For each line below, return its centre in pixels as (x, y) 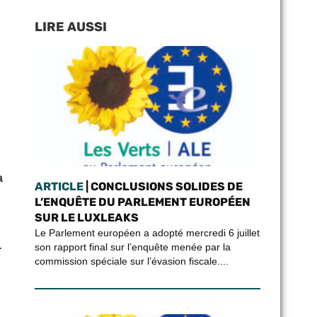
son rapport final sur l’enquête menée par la (132, 247)
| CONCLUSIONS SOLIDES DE (163, 186)
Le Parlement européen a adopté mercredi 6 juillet (147, 233)
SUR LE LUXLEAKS (86, 218)
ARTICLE (59, 186)
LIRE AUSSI (70, 27)
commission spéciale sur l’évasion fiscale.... (131, 261)
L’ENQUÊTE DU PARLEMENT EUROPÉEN (142, 202)
